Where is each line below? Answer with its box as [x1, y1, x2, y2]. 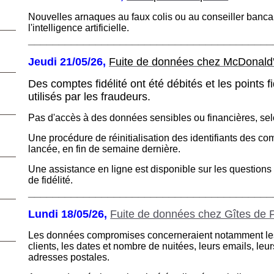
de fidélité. [28, 174, 73, 185]
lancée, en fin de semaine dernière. [28, 143, 181, 154]
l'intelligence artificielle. [28, 22, 132, 33]
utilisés [28, 90, 65, 103]
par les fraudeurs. [65, 90, 151, 103]
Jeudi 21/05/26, [28, 55, 109, 68]
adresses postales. [28, 251, 113, 262]
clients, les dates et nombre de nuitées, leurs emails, [28, 240, 257, 251]
